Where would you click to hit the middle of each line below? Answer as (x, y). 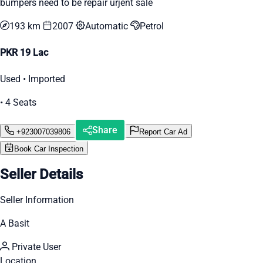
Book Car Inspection (49, 149)
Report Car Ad (163, 131)
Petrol (152, 26)
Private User (35, 247)
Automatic (108, 26)
